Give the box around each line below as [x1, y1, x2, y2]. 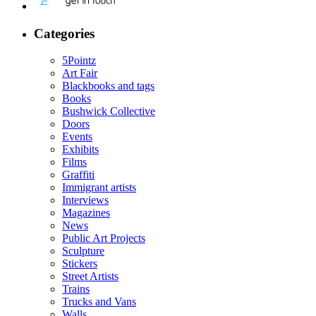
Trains [62, 283, 90, 296]
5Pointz [62, 54, 96, 67]
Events [62, 130, 92, 143]
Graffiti [62, 169, 95, 181]
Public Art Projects [62, 232, 145, 245]
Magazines [62, 207, 110, 219]
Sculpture [62, 245, 104, 257]
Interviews [62, 194, 109, 207]
